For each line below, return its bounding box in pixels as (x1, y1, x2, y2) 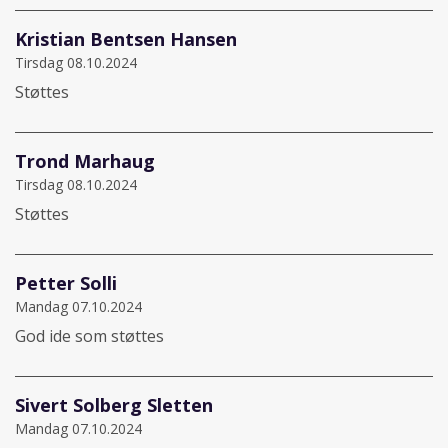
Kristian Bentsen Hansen (15, 26, 237, 51)
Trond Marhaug (15, 148, 155, 173)
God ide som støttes (15, 324, 164, 347)
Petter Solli (15, 270, 117, 295)
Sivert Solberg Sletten (15, 392, 213, 417)
